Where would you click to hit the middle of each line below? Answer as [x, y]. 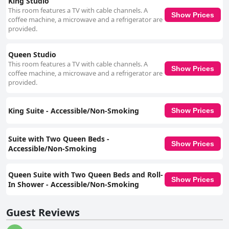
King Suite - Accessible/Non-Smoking [74, 110]
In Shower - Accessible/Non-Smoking [74, 185]
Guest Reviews [43, 213]
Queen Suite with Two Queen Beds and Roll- [86, 175]
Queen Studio [32, 55]
